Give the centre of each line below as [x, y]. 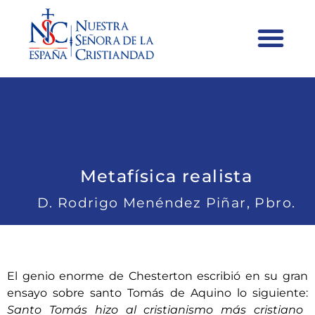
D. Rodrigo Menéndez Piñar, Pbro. [166, 203]
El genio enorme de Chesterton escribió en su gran [157, 276]
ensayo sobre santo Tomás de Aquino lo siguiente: [157, 293]
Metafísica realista [166, 176]
